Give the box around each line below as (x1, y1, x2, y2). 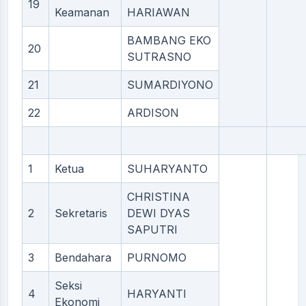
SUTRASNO (127, 50, 191, 64)
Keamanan (55, 5, 109, 19)
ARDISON (127, 106, 179, 120)
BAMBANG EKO (127, 33, 211, 47)
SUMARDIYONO (127, 78, 213, 92)
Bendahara (55, 251, 111, 264)
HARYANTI (127, 287, 186, 301)
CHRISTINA (127, 190, 190, 204)
